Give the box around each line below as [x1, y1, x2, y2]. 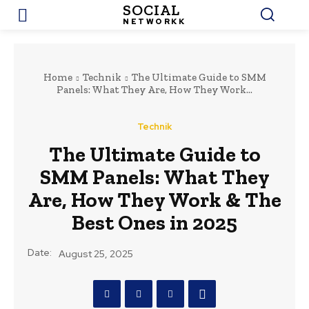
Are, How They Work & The [28, 188, 281, 213]
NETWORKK [123, 17, 186, 27]
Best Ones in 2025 [72, 210, 237, 236]
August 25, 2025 [59, 248, 133, 261]
